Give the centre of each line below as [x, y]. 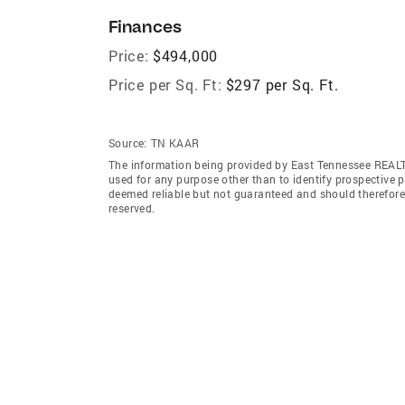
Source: [128, 142]
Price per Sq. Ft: [165, 84]
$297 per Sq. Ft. [282, 84]
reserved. [132, 207]
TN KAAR [175, 142]
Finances [145, 26]
